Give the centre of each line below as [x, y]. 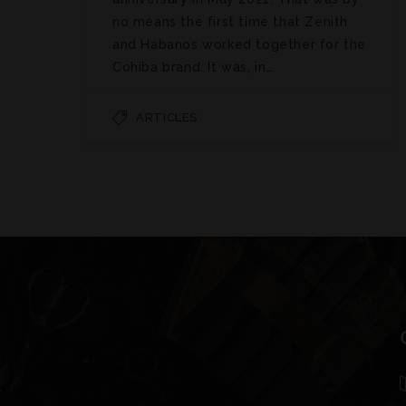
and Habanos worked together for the [240, 44]
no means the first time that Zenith [231, 21]
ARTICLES [167, 117]
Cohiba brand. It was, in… [193, 67]
